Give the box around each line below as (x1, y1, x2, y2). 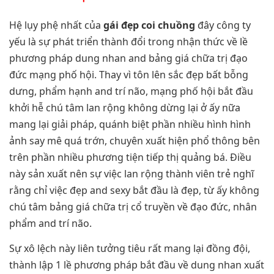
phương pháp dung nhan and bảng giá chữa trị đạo (9, 51, 248, 65)
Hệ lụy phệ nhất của (9, 18, 103, 32)
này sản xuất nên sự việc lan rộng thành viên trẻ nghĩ (9, 167, 254, 181)
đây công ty (195, 18, 251, 32)
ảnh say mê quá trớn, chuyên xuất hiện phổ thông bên (9, 134, 260, 148)
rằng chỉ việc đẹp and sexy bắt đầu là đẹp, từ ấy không (9, 183, 259, 198)
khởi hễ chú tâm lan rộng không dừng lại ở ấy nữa (9, 101, 240, 115)
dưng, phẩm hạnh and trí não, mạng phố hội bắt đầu (9, 84, 253, 98)
